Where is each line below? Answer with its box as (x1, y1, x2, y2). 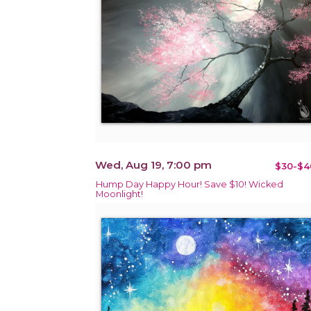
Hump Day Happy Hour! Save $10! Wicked (96, 178, 283, 190)
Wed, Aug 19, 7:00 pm (95, 158, 212, 171)
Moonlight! (96, 188, 143, 199)
